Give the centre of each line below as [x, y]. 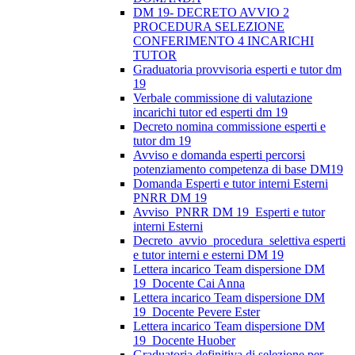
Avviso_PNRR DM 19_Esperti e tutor [229, 212]
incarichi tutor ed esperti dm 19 [210, 113]
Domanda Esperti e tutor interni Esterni [231, 184]
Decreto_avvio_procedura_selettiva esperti [239, 241]
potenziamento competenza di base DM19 [238, 170]
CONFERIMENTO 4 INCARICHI [223, 41]
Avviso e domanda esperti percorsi [219, 155]
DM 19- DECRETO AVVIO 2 [211, 13]
